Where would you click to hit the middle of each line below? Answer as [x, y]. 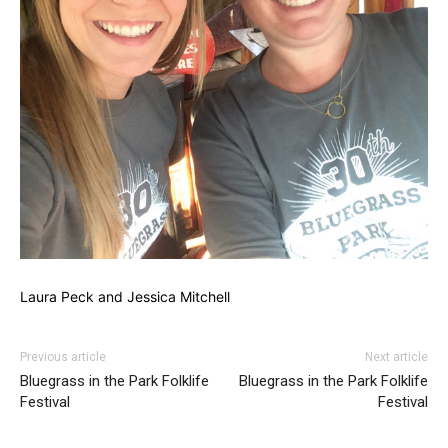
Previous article [63, 357]
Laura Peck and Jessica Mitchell [125, 297]
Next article [396, 357]
